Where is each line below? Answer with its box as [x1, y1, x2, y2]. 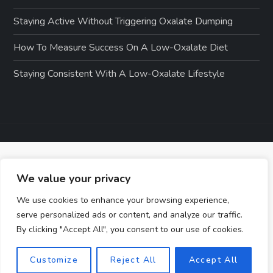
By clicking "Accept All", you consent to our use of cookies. [16, 224, 244, 235]
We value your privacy [16, 171, 130, 186]
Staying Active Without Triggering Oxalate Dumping [13, 14, 233, 28]
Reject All [110, 254, 157, 266]
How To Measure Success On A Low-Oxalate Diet [13, 40, 229, 54]
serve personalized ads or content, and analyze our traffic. [16, 209, 243, 221]
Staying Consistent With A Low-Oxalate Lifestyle [13, 66, 225, 80]
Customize [30, 254, 78, 266]
